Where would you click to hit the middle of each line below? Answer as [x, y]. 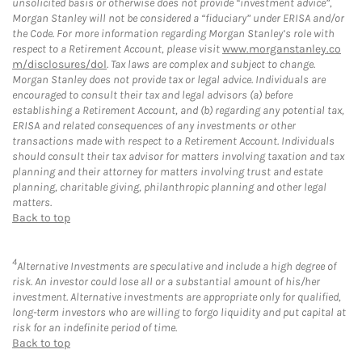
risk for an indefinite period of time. [95, 328]
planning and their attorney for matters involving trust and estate [167, 171]
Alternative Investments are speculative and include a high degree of [177, 267]
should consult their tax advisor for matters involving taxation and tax [178, 156]
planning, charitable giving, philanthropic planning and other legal [169, 187]
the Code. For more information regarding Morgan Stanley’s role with [173, 33]
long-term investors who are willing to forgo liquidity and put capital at [179, 313]
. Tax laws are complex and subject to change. [211, 64]
